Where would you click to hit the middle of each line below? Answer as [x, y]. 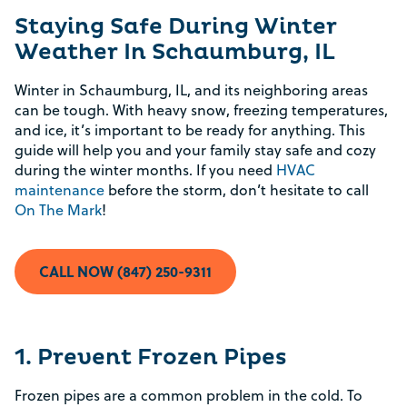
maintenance [60, 190]
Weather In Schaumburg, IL [175, 53]
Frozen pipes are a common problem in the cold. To [189, 395]
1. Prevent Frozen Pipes [151, 358]
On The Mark [58, 210]
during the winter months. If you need [145, 170]
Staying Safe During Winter [176, 27]
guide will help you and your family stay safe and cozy [195, 150]
